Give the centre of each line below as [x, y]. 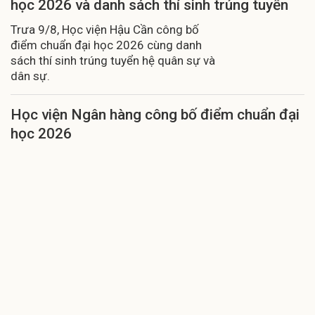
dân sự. [30, 76]
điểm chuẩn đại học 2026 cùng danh [106, 45]
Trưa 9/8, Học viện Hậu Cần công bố [105, 29]
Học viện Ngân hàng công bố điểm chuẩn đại [155, 114]
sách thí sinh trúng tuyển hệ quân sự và [113, 60]
